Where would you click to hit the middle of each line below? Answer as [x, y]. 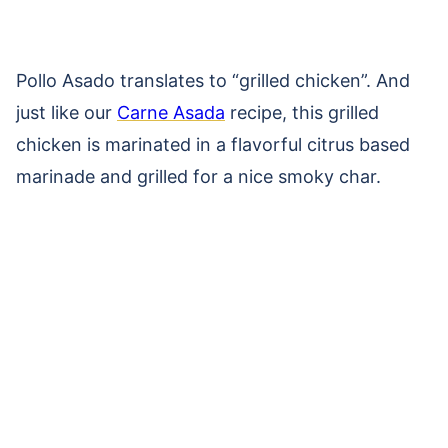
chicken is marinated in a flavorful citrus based [213, 144]
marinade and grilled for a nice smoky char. [198, 176]
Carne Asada [171, 112]
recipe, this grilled [302, 112]
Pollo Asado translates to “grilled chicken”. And [213, 80]
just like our [66, 112]
